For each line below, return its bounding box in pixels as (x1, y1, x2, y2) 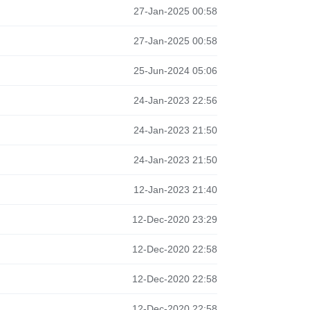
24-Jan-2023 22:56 (133, 95, 217, 106)
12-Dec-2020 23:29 (131, 214, 217, 225)
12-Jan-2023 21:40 (133, 184, 217, 195)
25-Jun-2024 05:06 (133, 65, 217, 76)
